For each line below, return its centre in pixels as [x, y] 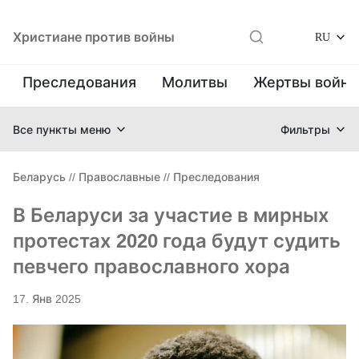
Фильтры [305, 129]
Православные [119, 177]
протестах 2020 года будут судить [177, 241]
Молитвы [195, 82]
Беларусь [39, 177]
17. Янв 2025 [47, 298]
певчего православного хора [151, 266]
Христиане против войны [94, 37]
